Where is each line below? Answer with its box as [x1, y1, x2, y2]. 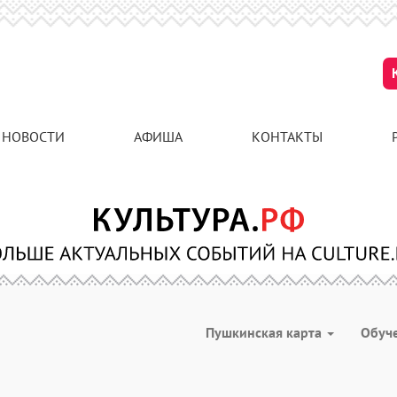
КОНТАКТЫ [252, 128, 323, 145]
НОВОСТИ [2, 128, 65, 145]
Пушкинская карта [206, 323, 325, 341]
